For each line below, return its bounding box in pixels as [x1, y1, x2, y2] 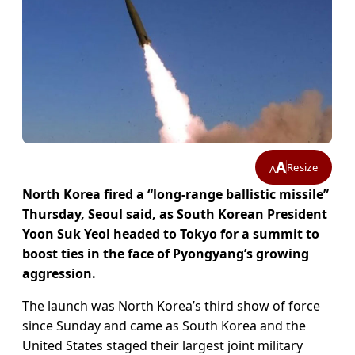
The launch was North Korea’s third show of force [22, 297, 320, 315]
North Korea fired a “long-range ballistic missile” [22, 185, 329, 204]
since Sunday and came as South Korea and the [22, 317, 306, 335]
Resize [287, 159, 318, 174]
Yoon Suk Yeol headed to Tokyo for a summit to [22, 225, 319, 243]
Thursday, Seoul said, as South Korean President [22, 205, 327, 223]
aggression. [22, 265, 96, 283]
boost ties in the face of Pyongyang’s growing [22, 245, 309, 263]
